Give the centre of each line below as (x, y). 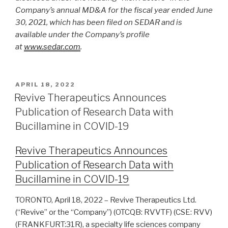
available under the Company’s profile (82, 35)
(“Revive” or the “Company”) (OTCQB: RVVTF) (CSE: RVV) (114, 212)
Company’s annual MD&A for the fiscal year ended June (114, 10)
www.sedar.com (52, 47)
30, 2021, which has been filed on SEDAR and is (99, 23)
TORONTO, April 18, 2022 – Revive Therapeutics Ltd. (106, 200)
